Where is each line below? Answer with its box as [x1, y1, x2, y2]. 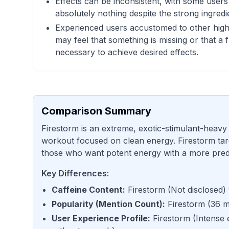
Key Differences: [41, 168, 109, 178]
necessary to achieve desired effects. [55, 47, 198, 57]
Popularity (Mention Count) [52, 199, 163, 209]
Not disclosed [171, 185, 223, 195]
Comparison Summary [41, 105, 151, 117]
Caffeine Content [52, 185, 123, 195]
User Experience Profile [52, 213, 148, 223]
